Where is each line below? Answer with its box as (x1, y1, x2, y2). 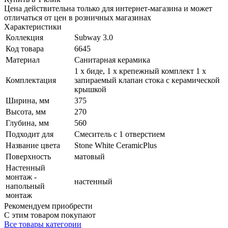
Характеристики (4, 22, 62, 31)
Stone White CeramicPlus (74, 140, 157, 150)
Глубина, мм (6, 118, 49, 127)
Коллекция (6, 33, 43, 42)
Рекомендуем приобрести (4, 201, 93, 210)
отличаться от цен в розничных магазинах (4, 13, 151, 22)
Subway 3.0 (74, 33, 113, 42)
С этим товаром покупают (4, 210, 96, 219)
